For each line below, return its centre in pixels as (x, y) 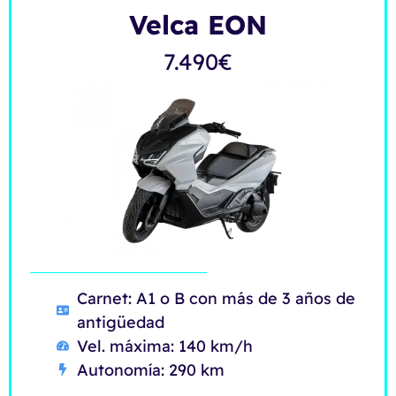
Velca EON (198, 24)
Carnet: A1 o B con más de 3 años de (216, 298)
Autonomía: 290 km (150, 369)
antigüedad (120, 322)
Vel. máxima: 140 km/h (164, 346)
